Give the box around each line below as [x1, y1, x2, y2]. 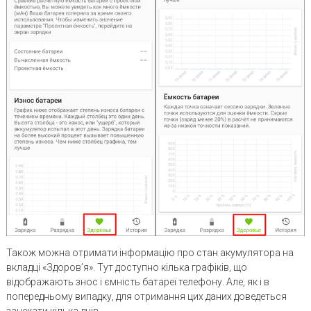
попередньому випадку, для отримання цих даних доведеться [6, 291, 287, 302]
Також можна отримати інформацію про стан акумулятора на [6, 247, 294, 258]
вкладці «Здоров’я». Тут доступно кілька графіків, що [6, 262, 247, 273]
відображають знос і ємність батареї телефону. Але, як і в [6, 276, 269, 287]
